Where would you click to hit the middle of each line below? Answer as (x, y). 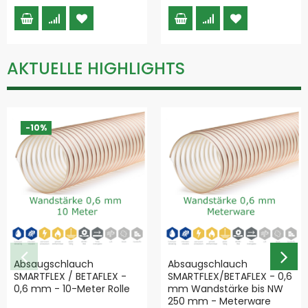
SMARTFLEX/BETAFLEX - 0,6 (230, 276)
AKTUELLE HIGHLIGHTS (96, 68)
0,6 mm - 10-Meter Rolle (72, 288)
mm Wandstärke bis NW (225, 288)
